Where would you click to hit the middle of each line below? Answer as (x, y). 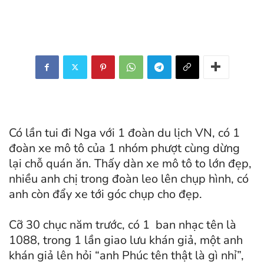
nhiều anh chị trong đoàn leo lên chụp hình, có (129, 179)
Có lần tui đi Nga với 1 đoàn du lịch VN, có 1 (124, 133)
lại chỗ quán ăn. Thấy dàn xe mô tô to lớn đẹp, (130, 163)
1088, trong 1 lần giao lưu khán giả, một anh (126, 240)
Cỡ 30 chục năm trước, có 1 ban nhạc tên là (123, 225)
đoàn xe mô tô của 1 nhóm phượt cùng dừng (124, 148)
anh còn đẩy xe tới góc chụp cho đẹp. (105, 194)
